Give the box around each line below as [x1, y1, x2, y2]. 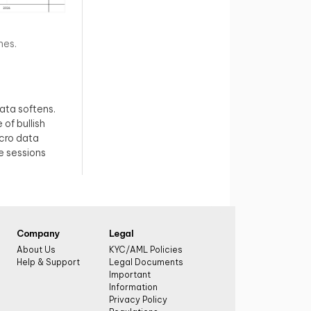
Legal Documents [108, 256, 183, 267]
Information [108, 281, 158, 292]
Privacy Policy [108, 294, 167, 305]
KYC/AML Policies [108, 244, 183, 255]
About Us [17, 244, 56, 255]
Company [17, 227, 60, 239]
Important [108, 269, 151, 280]
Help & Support [17, 256, 80, 267]
